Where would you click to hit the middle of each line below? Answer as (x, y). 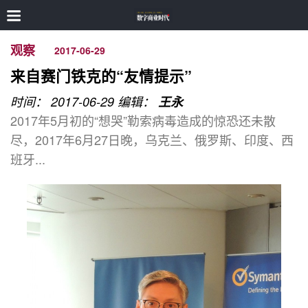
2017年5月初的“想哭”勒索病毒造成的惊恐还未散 (143, 121)
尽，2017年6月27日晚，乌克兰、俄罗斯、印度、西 (152, 140)
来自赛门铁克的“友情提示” (101, 76)
